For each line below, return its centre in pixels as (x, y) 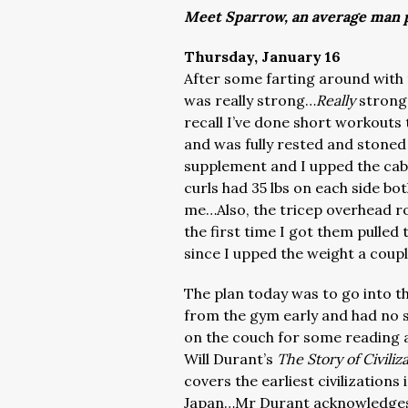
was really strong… (250, 100)
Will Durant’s (230, 359)
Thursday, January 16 (262, 56)
